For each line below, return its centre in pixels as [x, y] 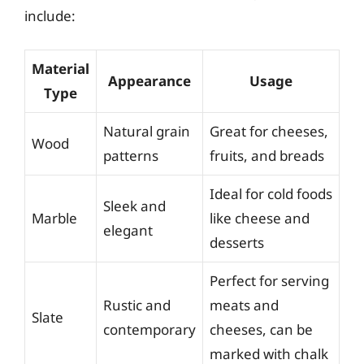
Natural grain [147, 131]
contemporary [149, 329]
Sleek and [134, 206]
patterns [131, 155]
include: [50, 16]
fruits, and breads [267, 155]
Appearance [149, 80]
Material [61, 68]
